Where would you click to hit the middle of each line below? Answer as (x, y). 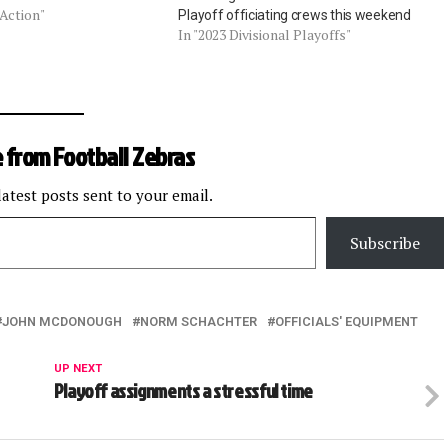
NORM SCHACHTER (198, 321)
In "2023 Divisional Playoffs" (265, 34)
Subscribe (385, 242)
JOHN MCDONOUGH (62, 321)
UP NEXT (77, 368)
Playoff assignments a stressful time (183, 390)
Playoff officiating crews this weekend (294, 14)
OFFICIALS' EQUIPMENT (346, 321)
